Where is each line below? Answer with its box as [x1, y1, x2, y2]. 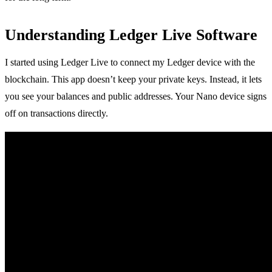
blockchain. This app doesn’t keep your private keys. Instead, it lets [5, 73, 262, 84]
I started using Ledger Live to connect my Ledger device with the [5, 56, 255, 67]
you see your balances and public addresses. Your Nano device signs [5, 90, 267, 101]
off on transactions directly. [5, 107, 108, 118]
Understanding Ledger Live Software [5, 25, 257, 44]
